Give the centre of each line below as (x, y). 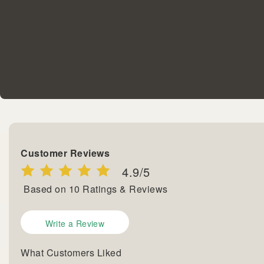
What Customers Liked (71, 253)
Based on (46, 189)
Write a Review (75, 224)
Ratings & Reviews (125, 189)
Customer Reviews (65, 153)
